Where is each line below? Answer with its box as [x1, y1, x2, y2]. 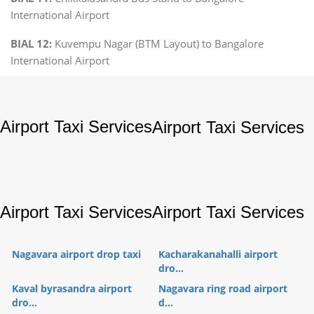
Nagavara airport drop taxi [12, 247, 141, 261]
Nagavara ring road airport [158, 281, 287, 295]
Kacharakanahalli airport [158, 247, 278, 261]
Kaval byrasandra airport [12, 281, 132, 295]
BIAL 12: [11, 36, 52, 50]
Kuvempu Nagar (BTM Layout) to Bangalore [52, 36, 264, 50]
